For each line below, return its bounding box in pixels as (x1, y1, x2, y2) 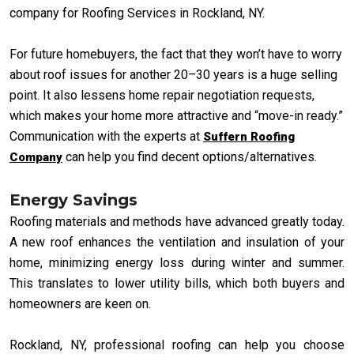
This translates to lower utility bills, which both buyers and (9, 275, 345, 291)
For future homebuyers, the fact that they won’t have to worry (9, 46, 342, 62)
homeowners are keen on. (9, 296, 151, 311)
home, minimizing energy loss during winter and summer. (9, 254, 345, 270)
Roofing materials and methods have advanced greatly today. (9, 213, 345, 229)
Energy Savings (9, 190, 137, 209)
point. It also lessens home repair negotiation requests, (9, 87, 314, 103)
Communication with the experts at (9, 128, 203, 144)
